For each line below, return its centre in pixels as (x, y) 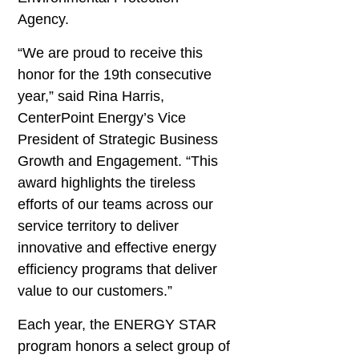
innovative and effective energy (117, 247)
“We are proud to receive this (111, 52)
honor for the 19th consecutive (115, 74)
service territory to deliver (99, 226)
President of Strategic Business (118, 139)
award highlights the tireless (107, 182)
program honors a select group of (124, 346)
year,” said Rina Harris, (91, 96)
